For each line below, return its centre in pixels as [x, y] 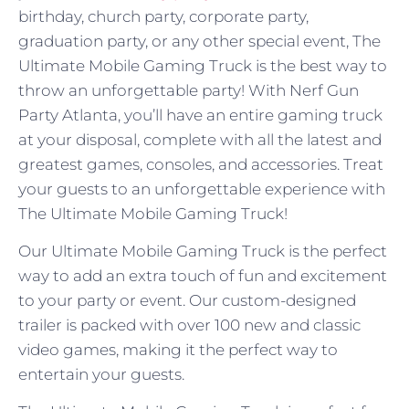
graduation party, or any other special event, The [199, 41]
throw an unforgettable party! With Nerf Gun [189, 90]
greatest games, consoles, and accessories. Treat [201, 164]
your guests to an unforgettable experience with [202, 189]
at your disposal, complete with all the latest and [200, 139]
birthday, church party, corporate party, [163, 16]
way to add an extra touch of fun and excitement [203, 276]
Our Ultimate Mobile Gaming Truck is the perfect [203, 252]
